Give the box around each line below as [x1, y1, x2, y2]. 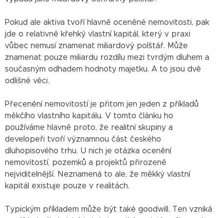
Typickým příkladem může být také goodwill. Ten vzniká [5, 205, 212, 213]
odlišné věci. [5, 76, 49, 85]
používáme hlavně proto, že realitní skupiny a [5, 123, 173, 131]
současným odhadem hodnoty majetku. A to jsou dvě [5, 65, 201, 73]
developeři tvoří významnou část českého [5, 135, 161, 143]
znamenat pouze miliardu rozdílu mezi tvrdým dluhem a [5, 53, 209, 61]
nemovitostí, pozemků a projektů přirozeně [5, 158, 166, 166]
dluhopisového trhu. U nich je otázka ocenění [5, 146, 171, 155]
